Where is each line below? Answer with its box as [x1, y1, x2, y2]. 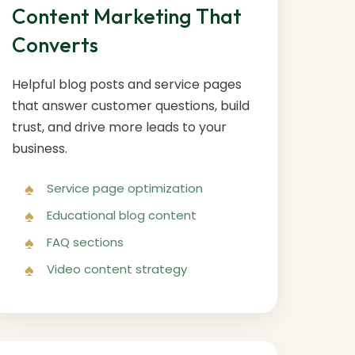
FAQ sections [46, 233, 124, 250]
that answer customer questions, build [11, 96, 250, 115]
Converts [11, 31, 98, 58]
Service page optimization [46, 179, 203, 197]
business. [11, 139, 67, 158]
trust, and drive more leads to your [11, 117, 227, 136]
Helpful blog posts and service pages [11, 74, 242, 94]
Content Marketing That [11, 2, 242, 29]
